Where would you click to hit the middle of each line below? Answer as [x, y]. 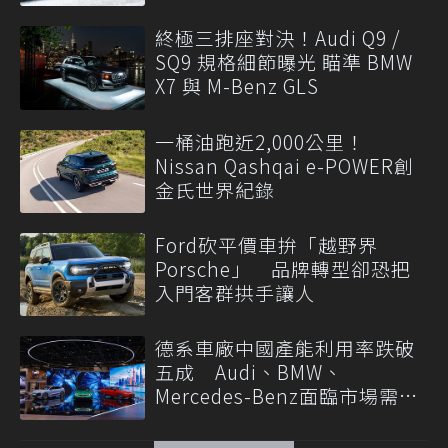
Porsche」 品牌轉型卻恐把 [283, 268]
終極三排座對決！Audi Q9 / [277, 38]
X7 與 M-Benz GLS [237, 86]
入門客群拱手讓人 [235, 292]
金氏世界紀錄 [215, 189]
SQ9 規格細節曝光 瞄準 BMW [284, 62]
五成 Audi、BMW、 [249, 372]
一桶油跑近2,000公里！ [260, 141]
